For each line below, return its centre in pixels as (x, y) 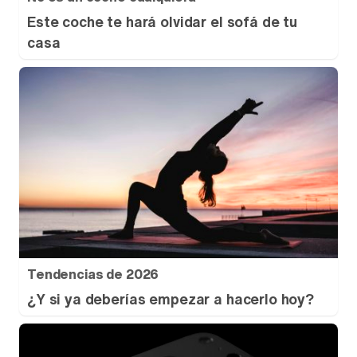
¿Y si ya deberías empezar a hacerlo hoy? (171, 299)
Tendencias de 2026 (93, 274)
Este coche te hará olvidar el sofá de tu (163, 22)
